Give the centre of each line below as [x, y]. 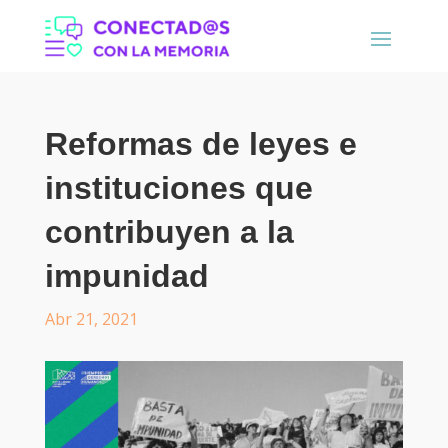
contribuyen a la [169, 232]
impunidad [126, 276]
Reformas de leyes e [200, 144]
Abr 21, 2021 [91, 319]
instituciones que [178, 188]
